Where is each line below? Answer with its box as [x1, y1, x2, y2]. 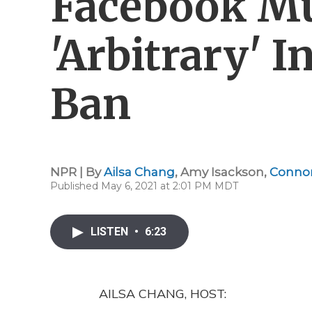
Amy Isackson [180, 165, 264, 179]
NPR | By [50, 165, 104, 179]
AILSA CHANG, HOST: [99, 286, 226, 302]
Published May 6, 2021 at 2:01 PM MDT [50, 180, 238, 192]
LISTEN [91, 225, 131, 238]
